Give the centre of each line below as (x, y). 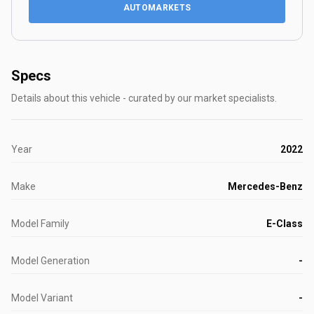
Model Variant (42, 298)
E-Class (285, 224)
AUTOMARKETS (157, 8)
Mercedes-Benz (265, 186)
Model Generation (50, 261)
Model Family (40, 224)
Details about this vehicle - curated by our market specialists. (144, 98)
